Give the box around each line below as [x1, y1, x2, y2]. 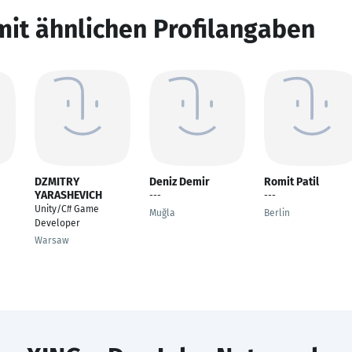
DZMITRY [35, 175, 79, 189]
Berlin [264, 207, 290, 218]
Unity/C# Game [35, 203, 99, 214]
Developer [35, 218, 80, 229]
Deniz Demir [149, 175, 210, 189]
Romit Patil [264, 175, 319, 189]
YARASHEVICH [35, 189, 102, 202]
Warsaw [35, 235, 69, 246]
